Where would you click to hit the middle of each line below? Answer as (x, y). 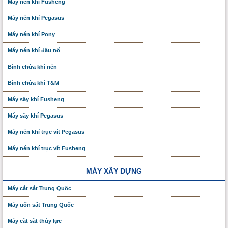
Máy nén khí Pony (31, 34)
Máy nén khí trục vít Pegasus (46, 132)
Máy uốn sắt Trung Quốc (41, 204)
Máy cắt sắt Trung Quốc (39, 188)
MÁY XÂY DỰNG (114, 171)
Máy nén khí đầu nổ (34, 50)
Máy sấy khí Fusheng (36, 99)
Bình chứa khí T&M (33, 83)
